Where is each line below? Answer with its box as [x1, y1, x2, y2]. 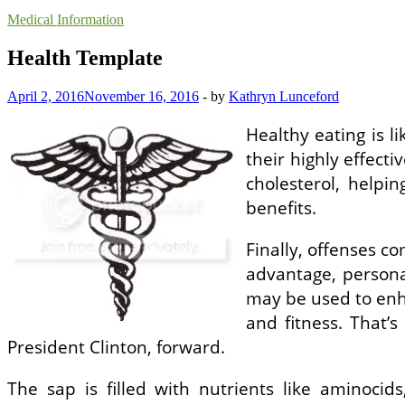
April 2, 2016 [7, 88, 84, 104]
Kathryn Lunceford [229, 88, 339, 104]
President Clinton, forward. [7, 334, 225, 360]
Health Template [7, 45, 163, 70]
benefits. [246, 194, 316, 220]
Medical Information [7, 11, 124, 27]
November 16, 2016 [84, 88, 199, 104]
